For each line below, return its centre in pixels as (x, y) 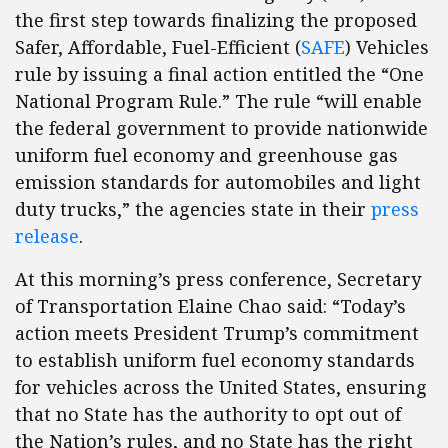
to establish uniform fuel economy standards (215, 360)
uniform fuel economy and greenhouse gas (206, 155)
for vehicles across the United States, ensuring (221, 387)
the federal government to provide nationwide (221, 128)
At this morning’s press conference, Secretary (218, 279)
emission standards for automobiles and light (218, 182)
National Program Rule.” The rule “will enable (218, 101)
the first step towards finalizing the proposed (216, 20)
